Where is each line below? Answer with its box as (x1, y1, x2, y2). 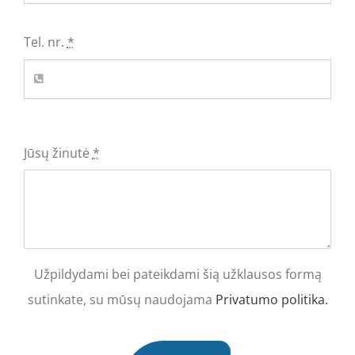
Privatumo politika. (215, 291, 328, 309)
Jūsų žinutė (23, 143, 93, 162)
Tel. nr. (23, 33, 67, 52)
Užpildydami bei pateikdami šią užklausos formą (33, 265, 322, 284)
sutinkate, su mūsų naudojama (27, 291, 216, 309)
